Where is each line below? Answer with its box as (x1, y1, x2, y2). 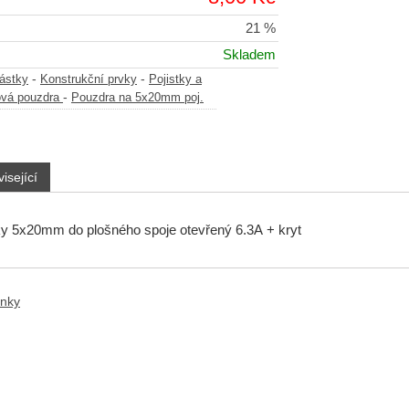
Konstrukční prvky (40, 73, 137, 87)
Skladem (223, 47, 276, 63)
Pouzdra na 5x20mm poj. (71, 91, 204, 105)
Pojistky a (149, 73, 202, 87)
